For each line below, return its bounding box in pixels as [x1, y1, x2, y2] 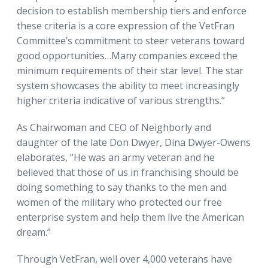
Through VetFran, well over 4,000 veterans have [17, 252, 232, 266]
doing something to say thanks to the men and [17, 180, 227, 194]
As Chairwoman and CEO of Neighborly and [17, 120, 211, 134]
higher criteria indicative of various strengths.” [17, 93, 225, 107]
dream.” [17, 225, 51, 239]
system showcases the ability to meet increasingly [17, 78, 239, 92]
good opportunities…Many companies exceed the [17, 48, 237, 62]
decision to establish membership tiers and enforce [17, 4, 246, 17]
